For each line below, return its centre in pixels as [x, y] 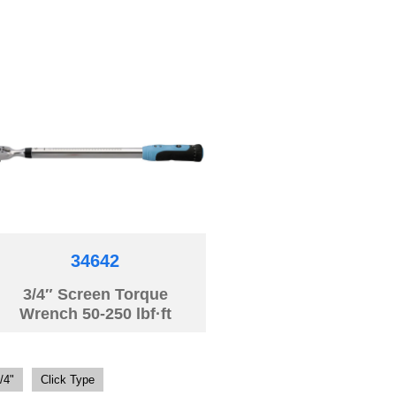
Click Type [67, 380]
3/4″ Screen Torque [95, 295]
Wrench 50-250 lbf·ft [95, 314]
